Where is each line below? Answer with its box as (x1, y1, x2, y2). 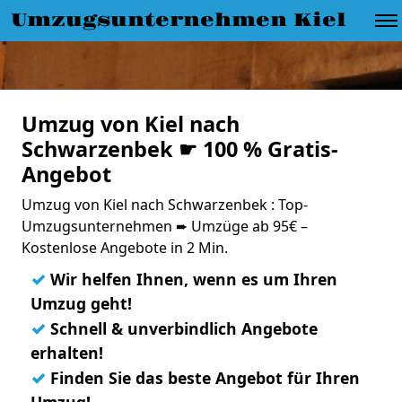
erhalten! (31, 342, 103, 363)
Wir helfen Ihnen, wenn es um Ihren (46, 268, 337, 290)
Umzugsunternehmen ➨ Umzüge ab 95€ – (22, 216, 308, 236)
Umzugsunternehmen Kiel (11, 9, 346, 32)
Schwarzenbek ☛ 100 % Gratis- (22, 135, 338, 163)
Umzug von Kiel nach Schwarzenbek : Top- (22, 195, 308, 214)
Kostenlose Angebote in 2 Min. (22, 238, 228, 258)
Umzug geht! (31, 293, 132, 314)
